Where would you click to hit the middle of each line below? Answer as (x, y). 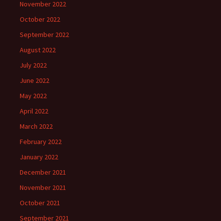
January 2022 (39, 157)
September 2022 (44, 35)
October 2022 (40, 19)
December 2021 (43, 172)
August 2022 (38, 50)
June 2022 (35, 80)
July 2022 (33, 65)
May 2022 (33, 96)
